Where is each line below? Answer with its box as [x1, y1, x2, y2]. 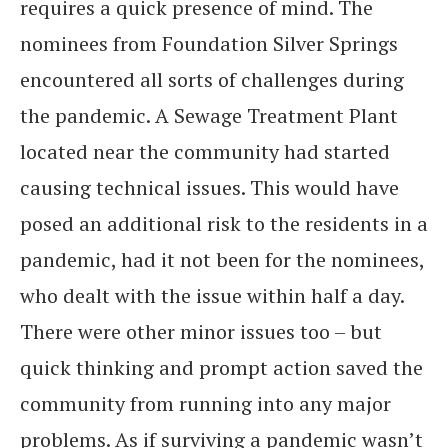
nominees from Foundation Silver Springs [20, 30, 398, 57]
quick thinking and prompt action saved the [20, 354, 423, 381]
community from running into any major [20, 390, 391, 417]
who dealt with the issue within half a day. [20, 282, 404, 309]
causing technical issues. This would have [20, 174, 399, 201]
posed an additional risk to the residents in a [20, 210, 428, 237]
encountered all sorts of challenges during [20, 66, 404, 93]
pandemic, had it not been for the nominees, [20, 246, 424, 273]
